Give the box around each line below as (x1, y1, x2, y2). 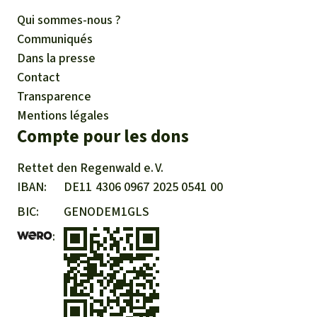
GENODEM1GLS (64, 202, 149, 220)
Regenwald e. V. (80, 158, 163, 176)
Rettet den (17, 158, 80, 176)
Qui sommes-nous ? (17, 11, 121, 28)
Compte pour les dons (17, 124, 189, 148)
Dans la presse (17, 49, 96, 67)
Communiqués (17, 30, 93, 47)
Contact (17, 68, 60, 86)
